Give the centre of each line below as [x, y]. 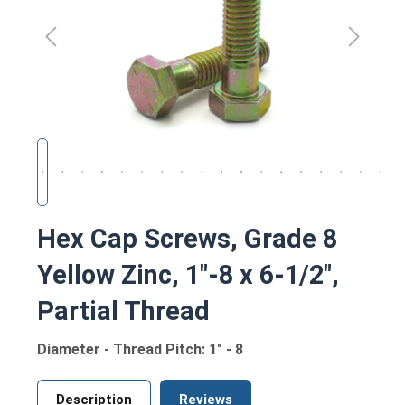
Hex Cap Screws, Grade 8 [187, 238]
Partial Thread [123, 311]
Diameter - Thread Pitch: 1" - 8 [140, 349]
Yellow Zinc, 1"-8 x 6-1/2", [188, 274]
